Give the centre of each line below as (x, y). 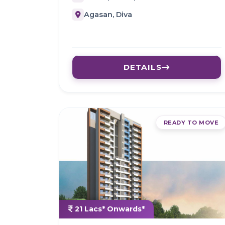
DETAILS (143, 67)
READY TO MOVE (191, 123)
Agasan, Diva (108, 14)
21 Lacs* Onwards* (109, 209)
